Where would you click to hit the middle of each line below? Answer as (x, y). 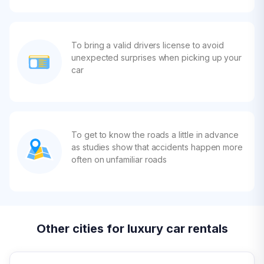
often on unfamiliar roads (119, 159)
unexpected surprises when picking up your (157, 57)
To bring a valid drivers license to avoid (148, 45)
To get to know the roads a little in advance (155, 135)
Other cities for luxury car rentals (132, 229)
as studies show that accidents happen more (157, 147)
